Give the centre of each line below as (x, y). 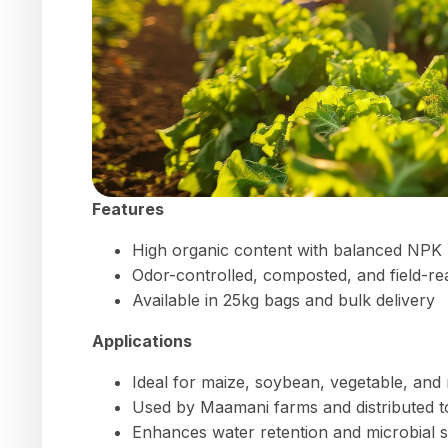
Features (128, 208)
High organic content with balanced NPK (287, 249)
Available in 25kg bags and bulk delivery (283, 299)
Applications (142, 340)
